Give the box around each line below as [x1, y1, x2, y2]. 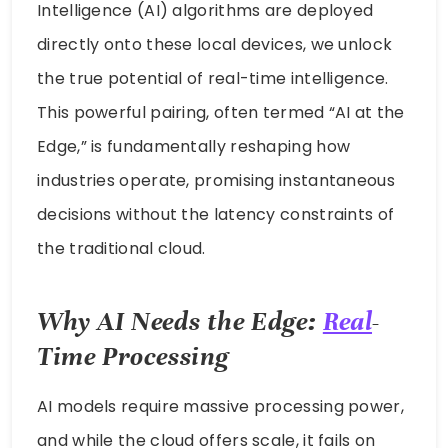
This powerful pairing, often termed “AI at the [37, 100, 405, 124]
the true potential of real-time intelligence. [37, 66, 389, 90]
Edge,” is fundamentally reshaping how [37, 134, 351, 158]
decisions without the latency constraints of [37, 202, 395, 226]
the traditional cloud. [37, 236, 206, 260]
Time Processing [37, 339, 230, 373]
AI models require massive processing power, [37, 394, 404, 418]
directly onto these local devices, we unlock [37, 32, 393, 56]
